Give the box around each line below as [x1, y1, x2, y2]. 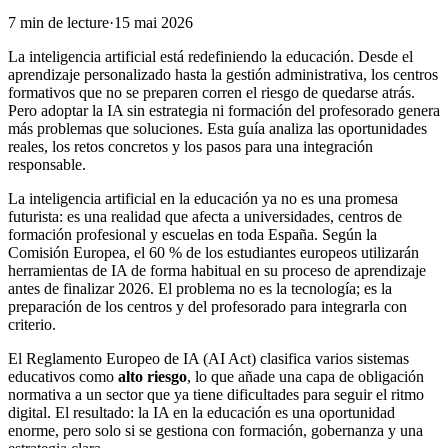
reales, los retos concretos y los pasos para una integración [8, 137, 373, 155]
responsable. [8, 155, 86, 173]
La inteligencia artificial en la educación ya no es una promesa [8, 189, 398, 207]
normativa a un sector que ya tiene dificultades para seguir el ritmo [8, 385, 424, 403]
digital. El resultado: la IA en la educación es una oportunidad [8, 403, 395, 421]
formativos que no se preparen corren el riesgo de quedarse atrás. [8, 83, 415, 101]
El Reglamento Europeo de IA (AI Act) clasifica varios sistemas [8, 349, 409, 367]
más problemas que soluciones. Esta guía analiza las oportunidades [8, 119, 427, 137]
